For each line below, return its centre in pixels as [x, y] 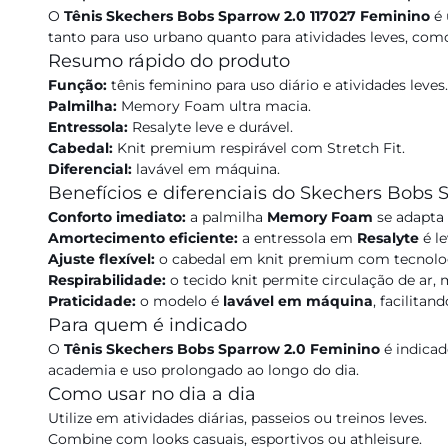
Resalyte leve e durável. [210, 127]
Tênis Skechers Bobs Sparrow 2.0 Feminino [222, 349]
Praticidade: [92, 301]
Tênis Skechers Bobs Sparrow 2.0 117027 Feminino [247, 16]
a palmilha [226, 217]
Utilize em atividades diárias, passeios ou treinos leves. [237, 418]
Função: [77, 85]
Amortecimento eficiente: [143, 238]
